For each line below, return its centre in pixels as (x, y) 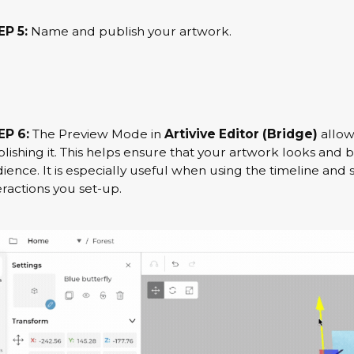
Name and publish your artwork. (129, 32)
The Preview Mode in (98, 134)
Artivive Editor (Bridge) (241, 134)
